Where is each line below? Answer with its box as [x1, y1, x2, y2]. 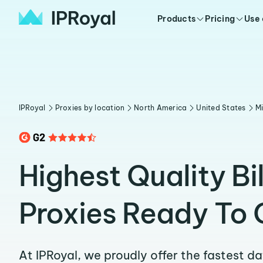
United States [196, 103, 246, 112]
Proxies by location [55, 103, 125, 112]
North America [134, 103, 187, 112]
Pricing [205, 14, 235, 24]
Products [157, 14, 196, 24]
